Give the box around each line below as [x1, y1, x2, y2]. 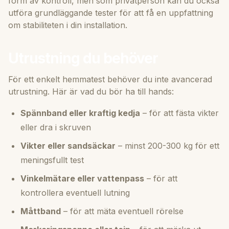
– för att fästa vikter [140, 107, 219, 118]
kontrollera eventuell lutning [20, 187, 130, 198]
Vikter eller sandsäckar [20, 140, 116, 151]
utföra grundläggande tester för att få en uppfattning [8, 7, 213, 18]
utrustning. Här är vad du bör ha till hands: [8, 86, 174, 97]
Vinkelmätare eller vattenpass [20, 173, 144, 184]
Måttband [20, 205, 61, 216]
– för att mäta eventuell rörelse [61, 205, 184, 216]
